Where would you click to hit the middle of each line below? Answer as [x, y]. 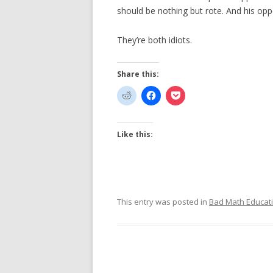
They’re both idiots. [154, 40]
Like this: [135, 134]
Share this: [138, 74]
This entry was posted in [163, 202]
